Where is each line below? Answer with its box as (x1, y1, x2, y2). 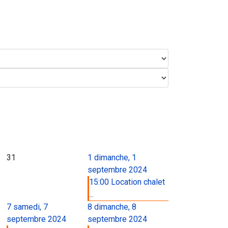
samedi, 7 (13, 202, 48, 212)
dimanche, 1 (94, 153, 136, 162)
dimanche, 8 (94, 202, 136, 212)
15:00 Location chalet (89, 177, 165, 187)
